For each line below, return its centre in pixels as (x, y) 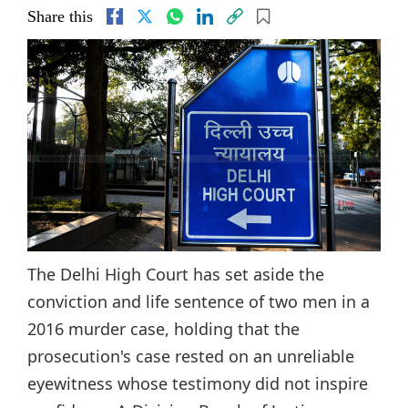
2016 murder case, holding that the (163, 328)
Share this (60, 16)
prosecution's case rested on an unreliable (191, 356)
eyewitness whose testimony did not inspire (198, 383)
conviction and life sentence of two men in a (199, 301)
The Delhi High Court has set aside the (176, 274)
